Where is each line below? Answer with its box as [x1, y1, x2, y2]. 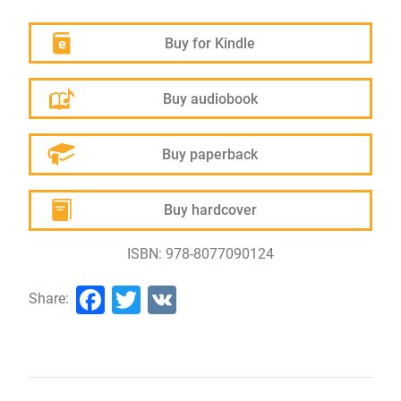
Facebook [105, 280, 228, 315]
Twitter [141, 280, 228, 315]
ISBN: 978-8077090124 [127, 244, 274, 262]
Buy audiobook [162, 90, 258, 107]
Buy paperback [162, 145, 259, 163]
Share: [29, 289, 69, 307]
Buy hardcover [163, 201, 257, 219]
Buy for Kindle [165, 34, 256, 52]
